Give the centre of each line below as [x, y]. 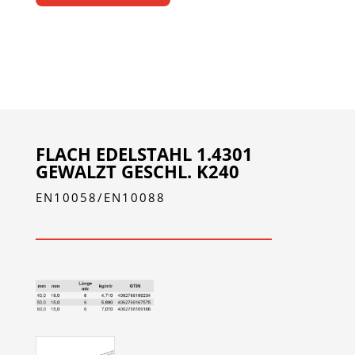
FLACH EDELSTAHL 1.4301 [144, 154]
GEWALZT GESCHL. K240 [137, 172]
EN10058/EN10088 [100, 198]
